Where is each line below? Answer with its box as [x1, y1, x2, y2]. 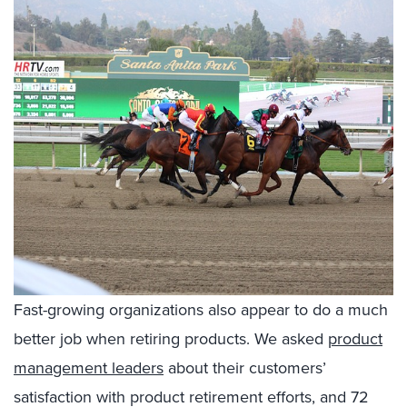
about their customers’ [164, 356, 326, 379]
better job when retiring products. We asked [14, 327, 328, 350]
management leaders [14, 356, 164, 379]
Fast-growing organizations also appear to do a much [14, 298, 388, 321]
